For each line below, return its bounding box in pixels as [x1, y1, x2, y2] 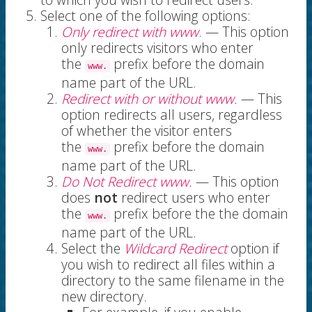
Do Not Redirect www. [61, 172, 192, 192]
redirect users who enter [118, 188, 270, 208]
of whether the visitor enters [61, 121, 232, 141]
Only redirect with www [61, 22, 198, 42]
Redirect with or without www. [61, 89, 237, 109]
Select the [61, 239, 124, 258]
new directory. [61, 287, 147, 306]
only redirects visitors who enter [61, 38, 253, 58]
